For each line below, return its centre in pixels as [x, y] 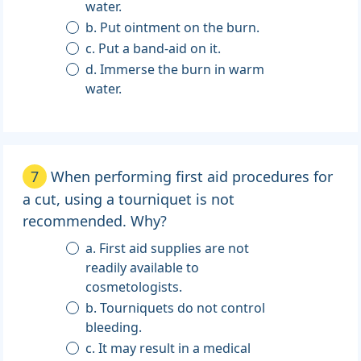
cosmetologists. [134, 287]
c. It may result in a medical [168, 349]
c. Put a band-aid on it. [160, 49]
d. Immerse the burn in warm [93, 70]
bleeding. [114, 328]
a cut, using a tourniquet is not [129, 199]
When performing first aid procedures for [192, 177]
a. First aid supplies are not [168, 249]
